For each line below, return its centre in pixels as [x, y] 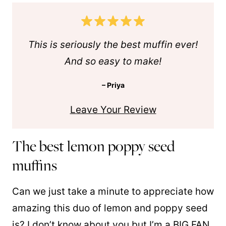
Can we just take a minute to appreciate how [113, 191]
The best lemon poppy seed [93, 146]
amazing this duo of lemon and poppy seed [110, 208]
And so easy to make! [113, 61]
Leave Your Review [113, 109]
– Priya [113, 85]
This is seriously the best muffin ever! [113, 45]
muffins [35, 165]
